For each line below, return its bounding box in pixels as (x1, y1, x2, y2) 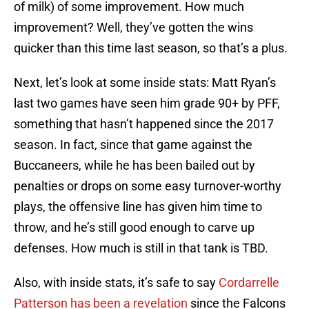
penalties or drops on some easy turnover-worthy (14, 179, 281, 194)
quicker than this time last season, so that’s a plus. (14, 41, 288, 56)
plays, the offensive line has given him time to (14, 199, 262, 215)
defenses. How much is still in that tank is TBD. (14, 241, 268, 256)
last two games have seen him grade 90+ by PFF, (14, 96, 280, 111)
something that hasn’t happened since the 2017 (14, 117, 274, 132)
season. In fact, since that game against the (14, 137, 252, 152)
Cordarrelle (219, 275, 279, 290)
